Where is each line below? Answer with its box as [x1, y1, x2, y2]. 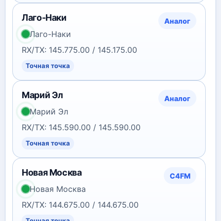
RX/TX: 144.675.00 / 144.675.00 [22, 200, 139, 210]
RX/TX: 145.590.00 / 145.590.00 [22, 122, 141, 132]
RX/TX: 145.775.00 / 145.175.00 [22, 45, 137, 55]
